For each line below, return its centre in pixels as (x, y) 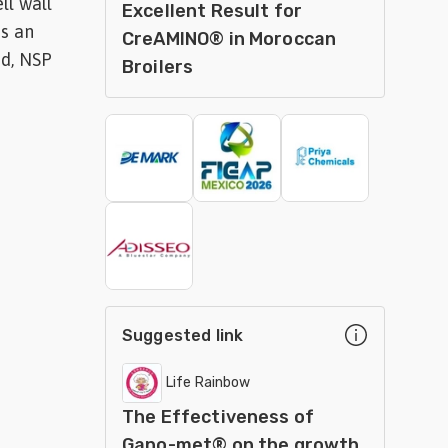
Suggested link (183, 335)
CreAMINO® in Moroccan (229, 39)
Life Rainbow (208, 382)
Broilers (158, 67)
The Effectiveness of (218, 417)
